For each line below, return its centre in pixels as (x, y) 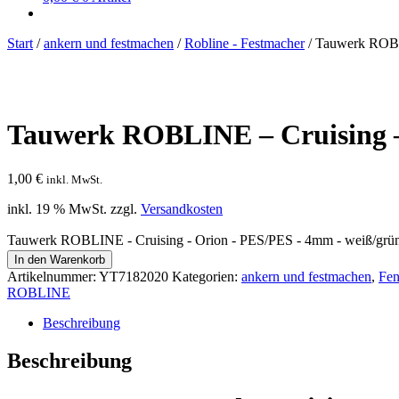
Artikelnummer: (53, 276)
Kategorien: (207, 276)
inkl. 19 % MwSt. (57, 208)
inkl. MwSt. (74, 179)
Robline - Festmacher (244, 43)
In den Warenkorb (60, 259)
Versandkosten (182, 208)
